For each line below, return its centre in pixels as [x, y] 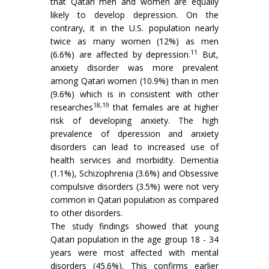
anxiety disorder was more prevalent [134, 68]
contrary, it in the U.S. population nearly [134, 28]
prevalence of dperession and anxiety [134, 134]
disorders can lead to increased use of [134, 147]
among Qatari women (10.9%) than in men [134, 81]
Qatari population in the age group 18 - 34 [134, 240]
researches [72, 107]
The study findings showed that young [134, 226]
